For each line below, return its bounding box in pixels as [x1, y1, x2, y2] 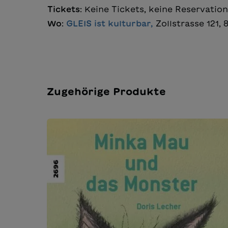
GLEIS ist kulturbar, [66, 19, 156, 28]
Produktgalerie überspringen [46, 121, 176, 130]
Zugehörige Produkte [47, 86, 166, 97]
